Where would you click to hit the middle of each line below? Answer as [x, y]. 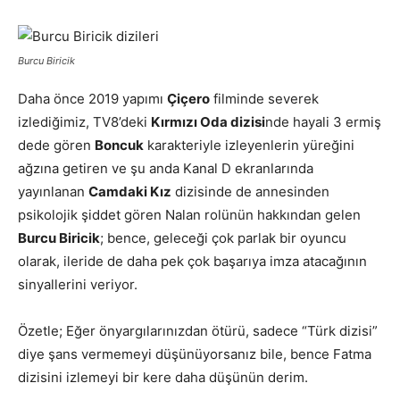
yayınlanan [53, 191]
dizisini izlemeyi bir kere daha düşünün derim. [163, 377]
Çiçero [188, 98]
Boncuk [119, 145]
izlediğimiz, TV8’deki [84, 121]
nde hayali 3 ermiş [323, 121]
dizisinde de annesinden [250, 191]
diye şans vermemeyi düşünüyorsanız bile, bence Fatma [195, 354]
